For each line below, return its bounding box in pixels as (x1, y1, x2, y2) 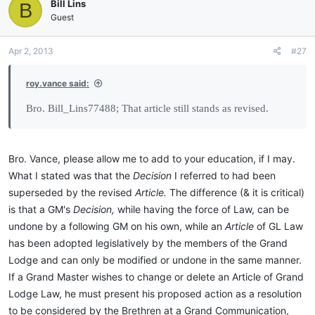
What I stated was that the (8, 169, 133, 182)
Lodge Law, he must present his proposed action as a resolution (8, 288, 302, 300)
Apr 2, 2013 (8, 46, 53, 57)
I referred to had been (174, 169, 276, 182)
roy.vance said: (26, 78, 89, 89)
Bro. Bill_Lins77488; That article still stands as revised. (26, 103, 269, 115)
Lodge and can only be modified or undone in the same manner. (8, 254, 302, 266)
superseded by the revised (8, 186, 135, 199)
